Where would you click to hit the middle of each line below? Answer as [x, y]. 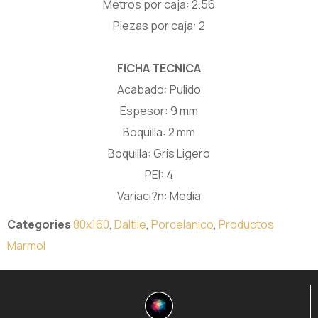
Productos [246, 224]
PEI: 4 [159, 175]
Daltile [130, 224]
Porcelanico [182, 224]
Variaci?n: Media [159, 196]
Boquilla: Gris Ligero [159, 153]
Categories [39, 224]
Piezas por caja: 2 [159, 26]
